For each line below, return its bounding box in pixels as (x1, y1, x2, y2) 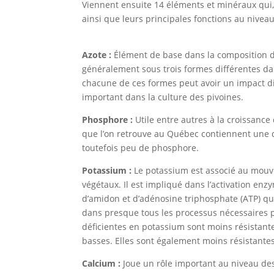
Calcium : (82, 257, 121, 269)
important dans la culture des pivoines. (82, 91, 244, 103)
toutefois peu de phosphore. (82, 141, 199, 154)
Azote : (82, 48, 112, 61)
